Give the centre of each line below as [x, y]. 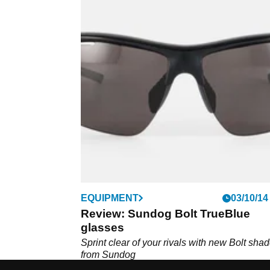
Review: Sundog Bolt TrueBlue [165, 213]
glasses [102, 227]
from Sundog [108, 254]
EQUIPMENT [110, 198]
